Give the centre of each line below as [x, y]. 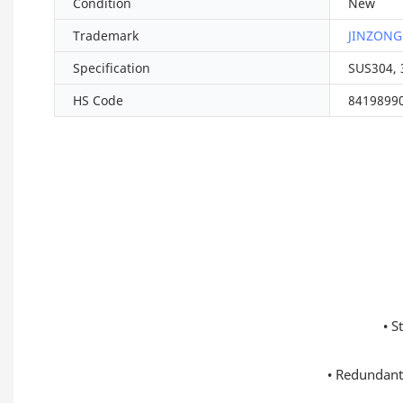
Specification [112, 68]
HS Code [98, 101]
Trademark [106, 36]
